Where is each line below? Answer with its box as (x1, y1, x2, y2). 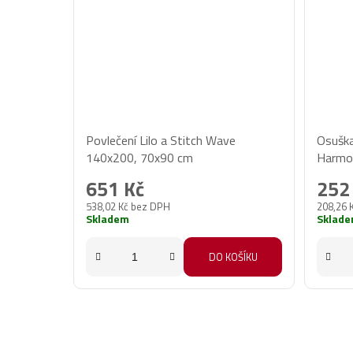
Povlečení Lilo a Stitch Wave (86, 131, 236, 150)
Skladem (86, 210, 130, 228)
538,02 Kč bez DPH (86, 199, 171, 215)
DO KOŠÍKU (208, 249, 258, 266)
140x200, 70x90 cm (86, 148, 194, 168)
